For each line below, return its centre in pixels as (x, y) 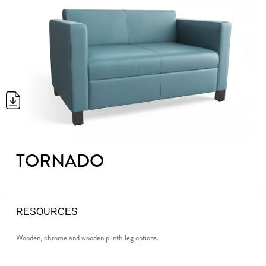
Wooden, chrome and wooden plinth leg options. (88, 237)
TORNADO (60, 161)
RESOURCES (47, 211)
